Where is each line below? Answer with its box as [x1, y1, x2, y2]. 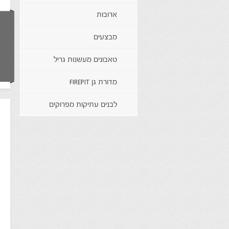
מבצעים [93, 33, 117, 42]
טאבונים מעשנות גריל [53, 56, 117, 64]
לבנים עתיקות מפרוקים [49, 101, 117, 109]
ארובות [96, 11, 117, 19]
